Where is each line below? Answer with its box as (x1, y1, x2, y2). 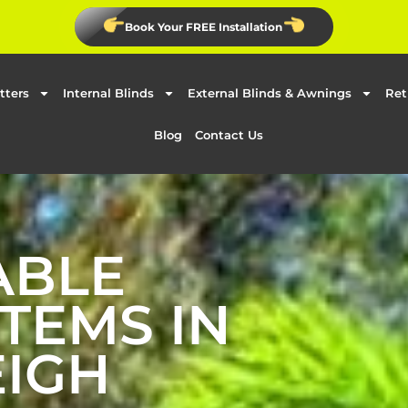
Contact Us (194, 127, 263, 142)
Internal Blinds (63, 86, 155, 100)
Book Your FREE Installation (125, 19, 283, 34)
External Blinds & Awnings (188, 86, 352, 100)
